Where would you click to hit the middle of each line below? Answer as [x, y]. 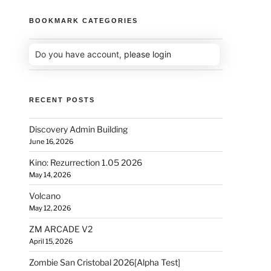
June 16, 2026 [51, 141]
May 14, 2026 [50, 175]
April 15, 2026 [51, 241]
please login [148, 54]
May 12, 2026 [50, 208]
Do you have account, [80, 54]
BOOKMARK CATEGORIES [84, 20]
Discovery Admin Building [79, 129]
